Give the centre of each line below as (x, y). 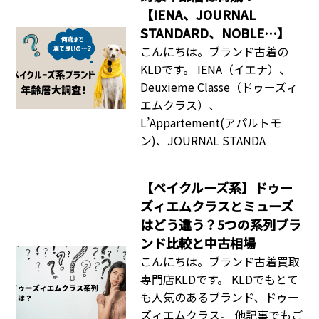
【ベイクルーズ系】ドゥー (217, 187)
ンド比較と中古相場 (198, 242)
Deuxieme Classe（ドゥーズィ (219, 87)
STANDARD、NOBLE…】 (215, 32)
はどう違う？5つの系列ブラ (221, 224)
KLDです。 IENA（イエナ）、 (216, 69)
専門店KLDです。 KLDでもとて (220, 279)
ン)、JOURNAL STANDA (203, 140)
